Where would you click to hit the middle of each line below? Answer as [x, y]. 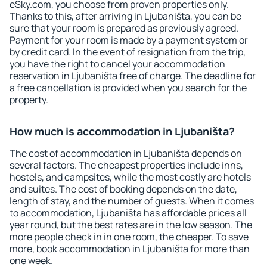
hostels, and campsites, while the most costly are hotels [130, 177]
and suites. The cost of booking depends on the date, [123, 189]
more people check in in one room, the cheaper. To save [129, 237]
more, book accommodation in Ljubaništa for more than [130, 249]
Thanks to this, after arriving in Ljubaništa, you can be [125, 16]
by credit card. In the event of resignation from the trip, [128, 52]
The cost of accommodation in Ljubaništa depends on [126, 153]
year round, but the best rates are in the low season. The [131, 225]
